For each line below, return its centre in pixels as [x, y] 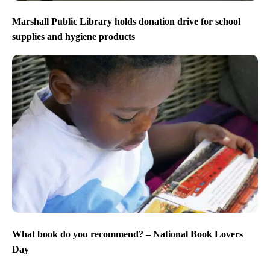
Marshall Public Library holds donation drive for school [126, 22]
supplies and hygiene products [74, 37]
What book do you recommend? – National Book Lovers [127, 234]
